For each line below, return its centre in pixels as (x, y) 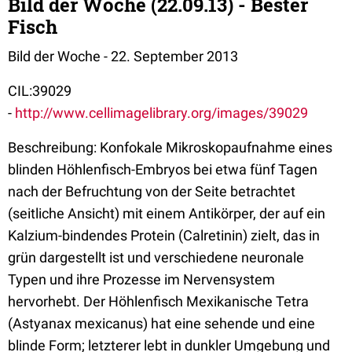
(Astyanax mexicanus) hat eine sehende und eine (161, 323)
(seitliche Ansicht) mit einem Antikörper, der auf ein (167, 213)
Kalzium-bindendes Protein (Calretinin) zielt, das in (164, 235)
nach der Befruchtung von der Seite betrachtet (152, 191)
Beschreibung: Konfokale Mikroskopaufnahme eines (170, 147)
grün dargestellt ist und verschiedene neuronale (156, 257)
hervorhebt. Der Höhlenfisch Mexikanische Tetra (158, 301)
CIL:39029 (40, 90)
